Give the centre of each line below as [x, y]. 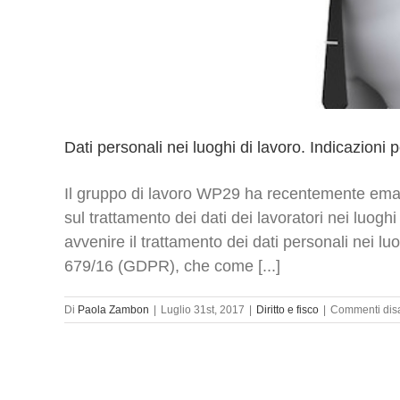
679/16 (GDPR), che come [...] [172, 266]
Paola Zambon [113, 309]
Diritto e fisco [287, 309]
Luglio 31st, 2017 [203, 309]
